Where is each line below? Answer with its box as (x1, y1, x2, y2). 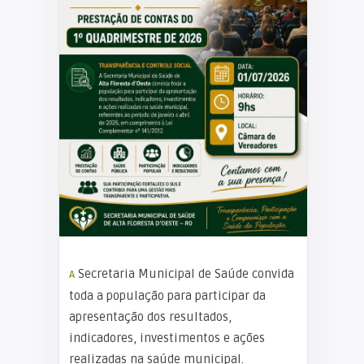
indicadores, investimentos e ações (69, 331, 265, 346)
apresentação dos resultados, (69, 310, 232, 325)
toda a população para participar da (69, 288, 266, 304)
